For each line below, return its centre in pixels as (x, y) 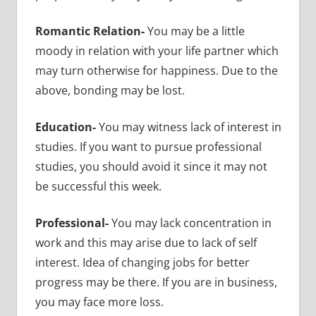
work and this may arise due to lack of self (146, 242)
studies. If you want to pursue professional (148, 146)
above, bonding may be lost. (110, 90)
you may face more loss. (99, 302)
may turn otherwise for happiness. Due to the (156, 70)
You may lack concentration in (190, 223)
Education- (67, 127)
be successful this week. (98, 186)
